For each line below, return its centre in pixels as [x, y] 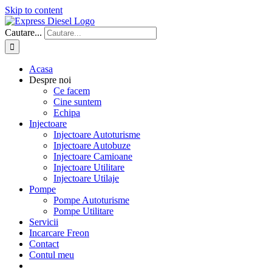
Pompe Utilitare [83, 211]
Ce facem [72, 91]
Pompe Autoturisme [91, 200]
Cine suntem [77, 102]
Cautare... [23, 32]
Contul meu [52, 255]
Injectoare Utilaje [86, 178]
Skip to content [34, 10]
